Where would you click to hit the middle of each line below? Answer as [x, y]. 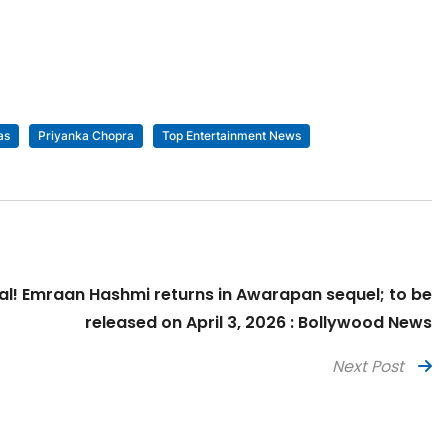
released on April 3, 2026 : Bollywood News [258, 323]
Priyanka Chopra [85, 136]
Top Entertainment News [231, 136]
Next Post [368, 367]
